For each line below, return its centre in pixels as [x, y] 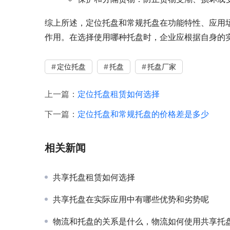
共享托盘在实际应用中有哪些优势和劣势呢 [131, 199]
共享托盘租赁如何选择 [94, 177]
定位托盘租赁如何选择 [119, 94]
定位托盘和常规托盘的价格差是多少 [143, 114]
